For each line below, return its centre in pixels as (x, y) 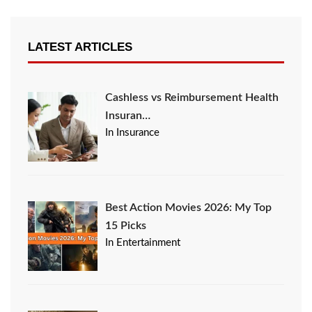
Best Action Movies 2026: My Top (189, 207)
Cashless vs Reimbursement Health (192, 98)
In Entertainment (143, 242)
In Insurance (133, 133)
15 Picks (126, 225)
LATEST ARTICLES (80, 47)
